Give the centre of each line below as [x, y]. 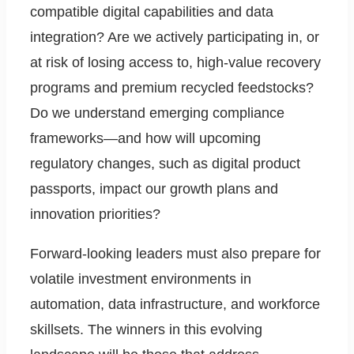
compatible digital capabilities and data [152, 12]
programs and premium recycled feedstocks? [172, 88]
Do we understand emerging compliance [157, 113]
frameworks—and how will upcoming [145, 139]
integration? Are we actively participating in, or [175, 38]
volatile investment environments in [141, 279]
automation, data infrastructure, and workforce [175, 305]
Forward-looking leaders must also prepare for [175, 254]
